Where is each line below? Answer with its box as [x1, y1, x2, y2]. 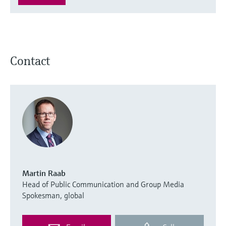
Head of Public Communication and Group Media [22, 179, 184, 189]
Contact [10, 53, 50, 69]
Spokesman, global [22, 190, 84, 200]
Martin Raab [22, 167, 66, 178]
